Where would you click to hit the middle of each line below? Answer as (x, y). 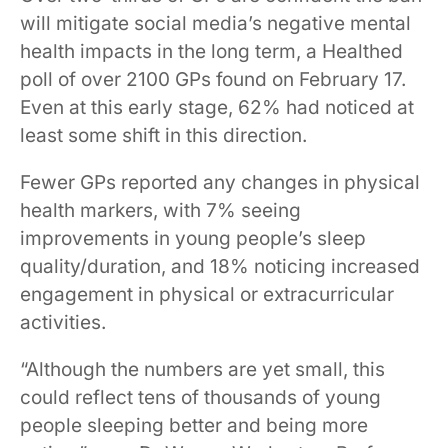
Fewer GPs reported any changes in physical (220, 182)
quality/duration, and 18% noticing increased (220, 266)
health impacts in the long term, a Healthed (211, 51)
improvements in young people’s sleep (193, 238)
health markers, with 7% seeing (160, 210)
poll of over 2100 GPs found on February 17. (213, 79)
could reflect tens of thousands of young (200, 397)
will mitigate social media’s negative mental (215, 23)
